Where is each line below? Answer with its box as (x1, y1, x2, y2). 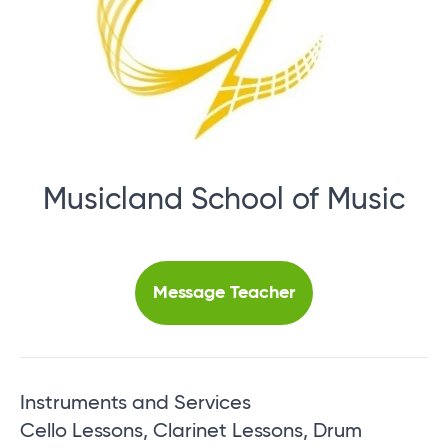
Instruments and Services (20, 394, 251, 415)
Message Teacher (153, 284, 295, 303)
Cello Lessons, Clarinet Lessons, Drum (20, 422, 362, 443)
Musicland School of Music (43, 185, 405, 217)
